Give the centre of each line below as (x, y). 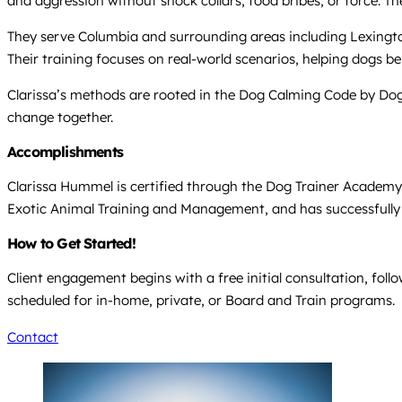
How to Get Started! (71, 244)
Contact (33, 337)
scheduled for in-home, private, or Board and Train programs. (201, 301)
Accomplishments (65, 152)
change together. (60, 118)
